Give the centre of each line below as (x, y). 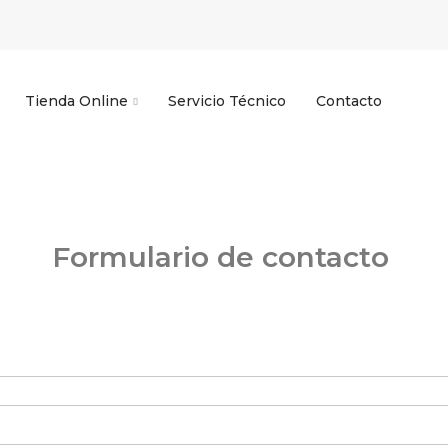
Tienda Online (76, 101)
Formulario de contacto (220, 257)
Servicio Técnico (226, 101)
